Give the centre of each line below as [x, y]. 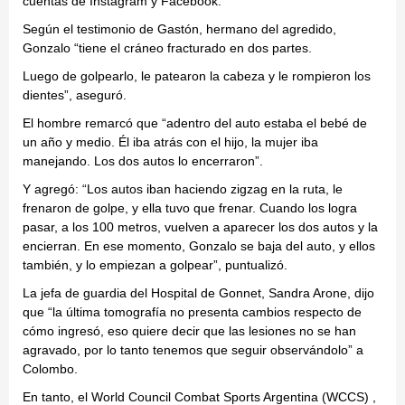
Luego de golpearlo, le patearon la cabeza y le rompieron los [197, 76]
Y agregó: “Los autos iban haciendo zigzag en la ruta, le [183, 189]
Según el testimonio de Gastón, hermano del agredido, [179, 29]
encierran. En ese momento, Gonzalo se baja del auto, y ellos [199, 246]
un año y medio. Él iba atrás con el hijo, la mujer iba [170, 142]
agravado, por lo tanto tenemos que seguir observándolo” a [193, 350]
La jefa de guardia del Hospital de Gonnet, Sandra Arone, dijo [198, 293]
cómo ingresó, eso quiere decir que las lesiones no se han [189, 331]
